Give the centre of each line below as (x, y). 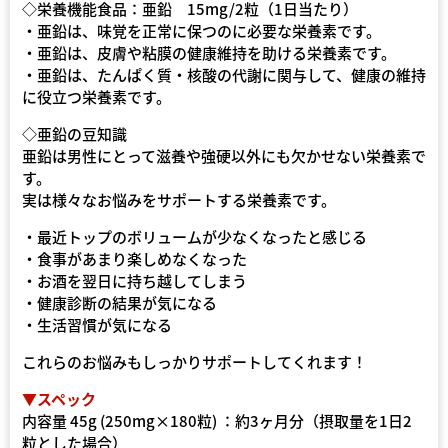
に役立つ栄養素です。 (96, 96)
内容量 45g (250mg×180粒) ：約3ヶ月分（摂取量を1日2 (217, 420)
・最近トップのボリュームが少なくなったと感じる (194, 236)
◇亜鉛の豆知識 (74, 133)
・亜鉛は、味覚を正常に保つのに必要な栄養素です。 (201, 30)
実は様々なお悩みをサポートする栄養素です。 (179, 199)
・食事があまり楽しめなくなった (134, 258)
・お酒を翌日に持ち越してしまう (134, 280)
